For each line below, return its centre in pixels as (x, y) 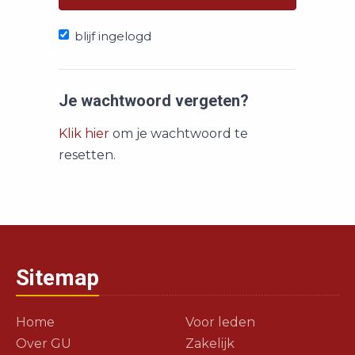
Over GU (44, 344)
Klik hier (84, 134)
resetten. (87, 155)
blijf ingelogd (113, 36)
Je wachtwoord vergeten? (154, 101)
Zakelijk (210, 344)
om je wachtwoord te (179, 134)
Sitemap (57, 278)
